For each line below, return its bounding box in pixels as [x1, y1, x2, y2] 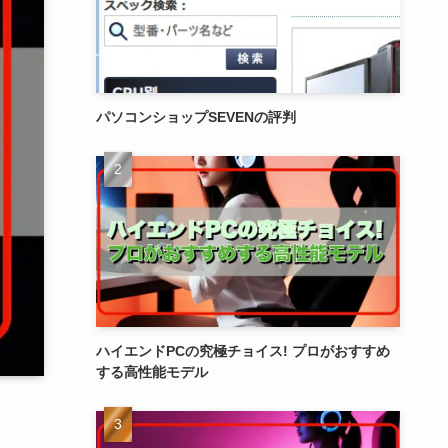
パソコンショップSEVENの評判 [96, 109, 296, 125]
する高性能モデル [96, 364, 208, 380]
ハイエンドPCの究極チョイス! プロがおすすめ [96, 343, 390, 359]
